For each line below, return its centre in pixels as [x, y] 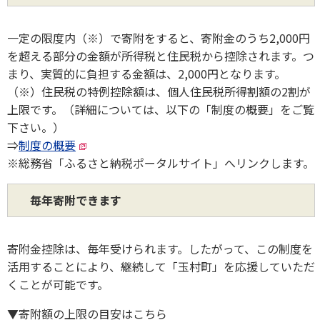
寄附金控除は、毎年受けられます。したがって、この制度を [160, 248]
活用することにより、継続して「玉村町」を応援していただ [161, 266]
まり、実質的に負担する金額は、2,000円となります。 [146, 73]
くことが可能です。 [58, 284]
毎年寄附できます [70, 200]
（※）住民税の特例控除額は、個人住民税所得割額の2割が [159, 91]
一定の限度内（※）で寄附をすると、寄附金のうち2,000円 [159, 37]
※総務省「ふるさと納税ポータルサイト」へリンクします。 [161, 162]
